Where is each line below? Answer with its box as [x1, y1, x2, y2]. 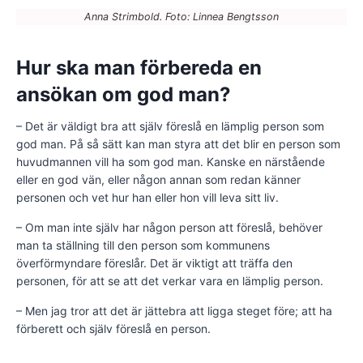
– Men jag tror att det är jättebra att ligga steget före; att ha [16, 304, 332, 318]
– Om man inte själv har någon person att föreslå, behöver [16, 220, 322, 235]
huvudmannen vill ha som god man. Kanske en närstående [16, 155, 325, 169]
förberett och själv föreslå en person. [16, 322, 211, 336]
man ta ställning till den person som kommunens [16, 238, 270, 253]
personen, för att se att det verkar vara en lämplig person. [16, 274, 323, 288]
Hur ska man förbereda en [16, 56, 262, 80]
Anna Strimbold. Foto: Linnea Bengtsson [84, 11, 279, 23]
